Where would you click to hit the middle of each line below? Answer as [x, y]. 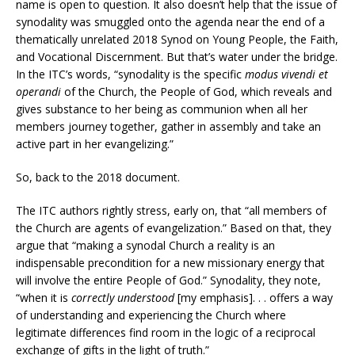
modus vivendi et [286, 74]
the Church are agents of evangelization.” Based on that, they [174, 227]
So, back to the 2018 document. [98, 177]
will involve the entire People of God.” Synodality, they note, [168, 280]
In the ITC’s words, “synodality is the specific [130, 74]
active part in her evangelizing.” [95, 143]
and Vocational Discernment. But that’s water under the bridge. [177, 56]
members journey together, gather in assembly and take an [168, 126]
